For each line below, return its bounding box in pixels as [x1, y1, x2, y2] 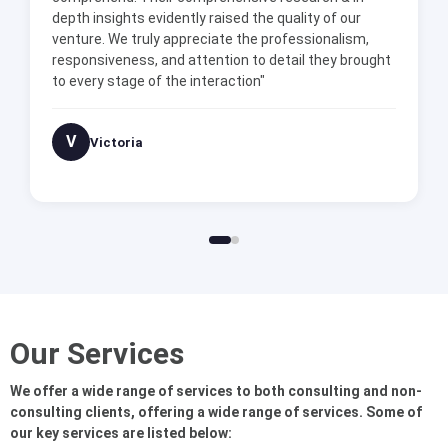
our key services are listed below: [10, 424, 232, 441]
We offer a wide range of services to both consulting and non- [10, 382, 422, 399]
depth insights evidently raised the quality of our [52, 10, 361, 27]
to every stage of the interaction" [52, 73, 265, 90]
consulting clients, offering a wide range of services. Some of [10, 403, 422, 420]
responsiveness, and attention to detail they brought [52, 52, 391, 69]
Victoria [90, 134, 143, 150]
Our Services [10, 336, 184, 372]
